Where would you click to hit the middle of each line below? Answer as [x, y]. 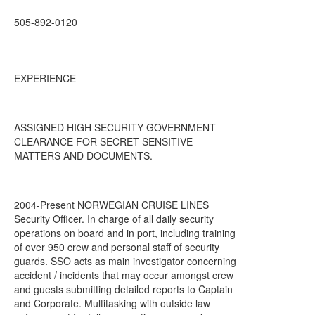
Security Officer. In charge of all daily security [114, 219]
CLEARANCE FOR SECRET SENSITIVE [103, 141]
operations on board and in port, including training [125, 233]
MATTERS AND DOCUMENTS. [83, 155]
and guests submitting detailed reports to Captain [123, 289]
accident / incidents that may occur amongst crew [124, 275]
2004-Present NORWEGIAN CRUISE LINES [111, 205]
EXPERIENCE [45, 78]
